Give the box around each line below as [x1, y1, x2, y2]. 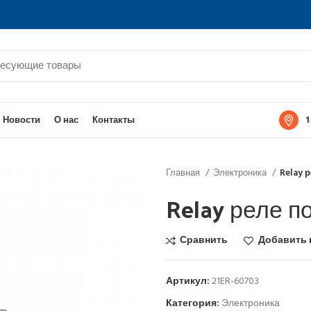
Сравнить [180, 233, 228, 249]
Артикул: [166, 274, 212, 289]
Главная [166, 166, 202, 180]
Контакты [92, 112, 135, 128]
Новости [3, 112, 40, 128]
